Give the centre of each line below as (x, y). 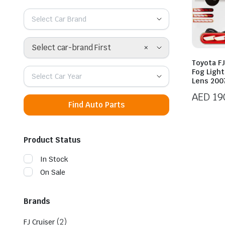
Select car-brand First (72, 47)
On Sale (53, 172)
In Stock (54, 159)
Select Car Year (57, 76)
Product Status (52, 140)
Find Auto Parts (96, 104)
